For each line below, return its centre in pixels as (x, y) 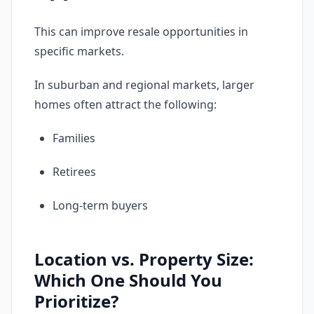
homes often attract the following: (125, 104)
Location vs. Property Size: (144, 259)
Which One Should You (128, 280)
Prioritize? (76, 301)
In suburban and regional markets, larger (144, 85)
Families (74, 138)
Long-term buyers (100, 205)
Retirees (74, 172)
